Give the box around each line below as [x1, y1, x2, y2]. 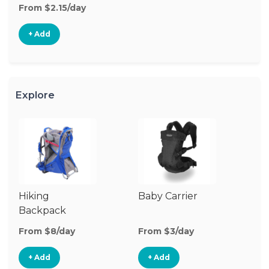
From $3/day [138, 226, 194, 237]
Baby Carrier [138, 190, 198, 202]
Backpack [19, 205, 66, 216]
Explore [15, 89, 55, 101]
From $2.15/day [19, 2, 86, 13]
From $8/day [19, 226, 75, 237]
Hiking [19, 190, 49, 202]
